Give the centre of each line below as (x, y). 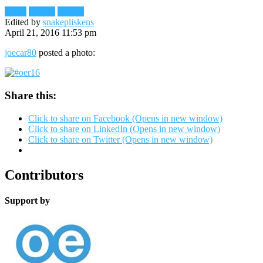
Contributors (44, 175)
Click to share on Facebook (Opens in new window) (125, 118)
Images (42, 12)
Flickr (16, 12)
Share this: (31, 95)
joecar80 (21, 53)
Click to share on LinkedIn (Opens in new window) (124, 129)
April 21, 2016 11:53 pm (50, 33)
